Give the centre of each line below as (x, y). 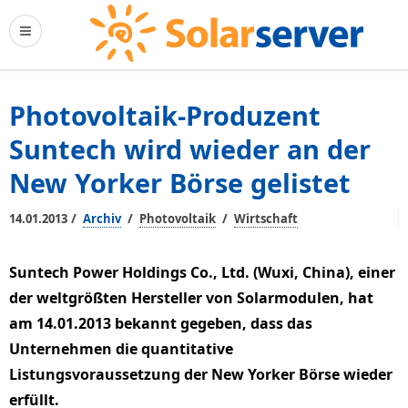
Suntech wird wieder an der (190, 149)
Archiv (102, 219)
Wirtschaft (266, 219)
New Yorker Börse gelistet (180, 183)
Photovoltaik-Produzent (165, 115)
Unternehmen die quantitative (121, 349)
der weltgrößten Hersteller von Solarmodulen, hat (191, 298)
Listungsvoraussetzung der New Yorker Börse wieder (201, 374)
